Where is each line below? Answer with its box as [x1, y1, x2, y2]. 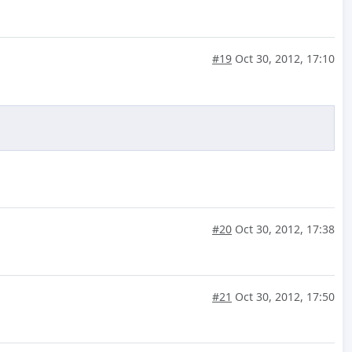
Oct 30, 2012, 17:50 [232, 289, 335, 305]
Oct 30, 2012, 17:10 [232, 51, 335, 67]
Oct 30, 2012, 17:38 [232, 222, 335, 237]
